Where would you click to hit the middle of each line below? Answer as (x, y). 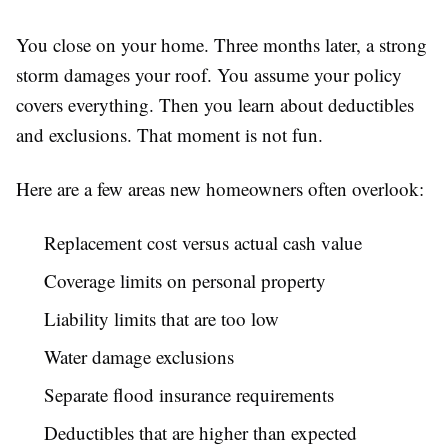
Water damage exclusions (139, 357)
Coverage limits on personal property (185, 281)
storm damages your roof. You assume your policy (209, 75)
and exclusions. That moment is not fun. (169, 135)
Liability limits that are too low (161, 319)
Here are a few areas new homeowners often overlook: (220, 189)
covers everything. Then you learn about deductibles (215, 105)
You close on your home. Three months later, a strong (221, 45)
